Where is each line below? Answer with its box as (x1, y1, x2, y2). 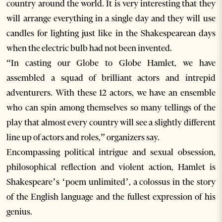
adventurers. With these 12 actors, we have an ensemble (6, 87, 216, 98)
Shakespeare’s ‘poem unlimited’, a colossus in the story (6, 176, 216, 187)
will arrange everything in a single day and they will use (6, 13, 216, 24)
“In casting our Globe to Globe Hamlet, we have (6, 57, 216, 68)
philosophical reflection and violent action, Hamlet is (6, 162, 216, 172)
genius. (6, 206, 33, 217)
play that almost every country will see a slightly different (6, 117, 216, 128)
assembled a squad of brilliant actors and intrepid (6, 72, 216, 83)
